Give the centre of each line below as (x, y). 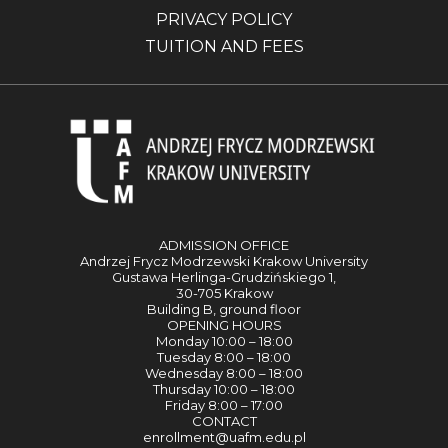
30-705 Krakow (224, 293)
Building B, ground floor (224, 309)
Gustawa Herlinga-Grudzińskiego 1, (224, 277)
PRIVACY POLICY (224, 19)
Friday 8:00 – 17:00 (224, 405)
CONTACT (224, 421)
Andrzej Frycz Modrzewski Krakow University (224, 261)
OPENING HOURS (224, 325)
